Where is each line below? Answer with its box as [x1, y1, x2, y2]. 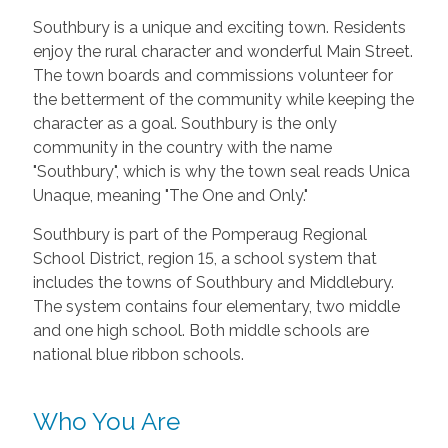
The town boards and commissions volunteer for [32, 65, 393, 85]
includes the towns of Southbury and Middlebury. [32, 272, 394, 292]
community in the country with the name [32, 137, 332, 157]
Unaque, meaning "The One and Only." [32, 185, 308, 205]
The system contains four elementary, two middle [32, 296, 400, 316]
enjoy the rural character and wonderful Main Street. [32, 41, 413, 61]
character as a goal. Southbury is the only [32, 113, 337, 133]
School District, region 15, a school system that [32, 248, 377, 268]
